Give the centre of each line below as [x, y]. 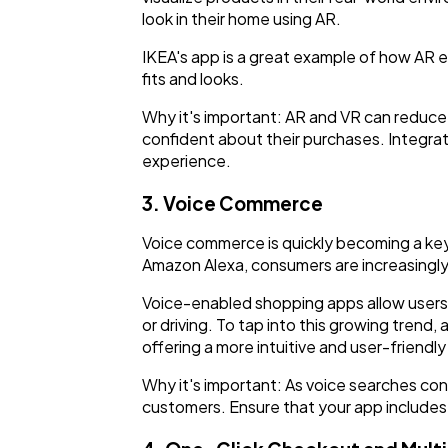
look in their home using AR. [241, 19]
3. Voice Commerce [232, 204]
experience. [186, 161]
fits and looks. [193, 79]
